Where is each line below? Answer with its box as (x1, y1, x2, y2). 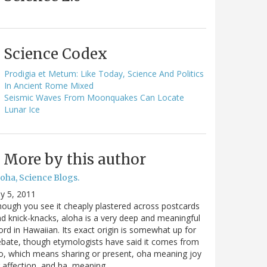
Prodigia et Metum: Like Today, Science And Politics (4, 67, 204, 79)
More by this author (4, 150, 146, 169)
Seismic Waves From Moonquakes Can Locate (4, 91, 184, 103)
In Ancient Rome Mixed (4, 79, 94, 91)
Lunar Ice (4, 103, 40, 115)
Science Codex (4, 44, 107, 63)
